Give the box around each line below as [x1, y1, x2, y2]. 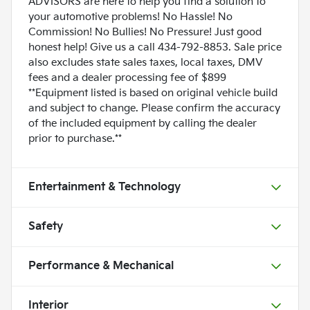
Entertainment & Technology [28, 181, 181, 194]
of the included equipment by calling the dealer [28, 117, 257, 131]
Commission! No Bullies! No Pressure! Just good [28, 26, 262, 39]
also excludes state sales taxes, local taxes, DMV [28, 56, 263, 70]
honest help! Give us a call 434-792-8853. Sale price [28, 41, 282, 55]
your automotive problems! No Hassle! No [28, 10, 232, 24]
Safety [28, 220, 63, 234]
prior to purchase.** [28, 132, 122, 146]
